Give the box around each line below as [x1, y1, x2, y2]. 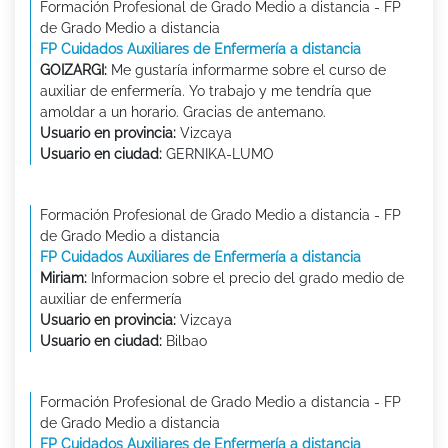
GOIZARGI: [40, 62, 107, 79]
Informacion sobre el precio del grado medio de [87, 270, 404, 287]
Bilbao [162, 333, 207, 350]
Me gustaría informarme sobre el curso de [107, 62, 386, 79]
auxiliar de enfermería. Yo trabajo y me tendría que [40, 83, 371, 100]
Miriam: [40, 270, 87, 287]
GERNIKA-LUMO [162, 146, 274, 163]
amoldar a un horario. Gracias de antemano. [40, 104, 326, 121]
